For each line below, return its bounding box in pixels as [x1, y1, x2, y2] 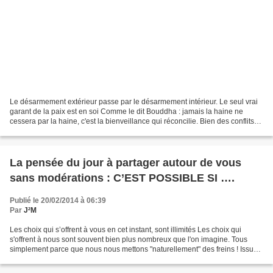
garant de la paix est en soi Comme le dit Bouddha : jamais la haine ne [10, 107, 243, 116]
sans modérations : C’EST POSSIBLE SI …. [10, 172, 235, 185]
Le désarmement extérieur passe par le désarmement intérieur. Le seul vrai [10, 97, 258, 107]
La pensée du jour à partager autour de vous [10, 157, 241, 169]
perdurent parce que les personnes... [10, 127, 132, 136]
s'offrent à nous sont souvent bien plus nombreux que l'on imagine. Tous [10, 235, 247, 244]
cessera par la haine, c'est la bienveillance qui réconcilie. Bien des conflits [10, 117, 254, 126]
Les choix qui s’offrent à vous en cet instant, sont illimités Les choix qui [10, 225, 241, 235]
